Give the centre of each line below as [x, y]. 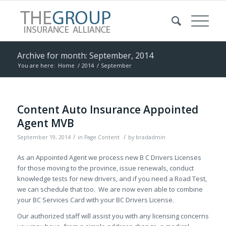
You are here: [36, 65]
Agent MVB [45, 123]
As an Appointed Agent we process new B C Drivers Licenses [109, 158]
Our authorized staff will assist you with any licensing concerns [113, 216]
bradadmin [150, 137]
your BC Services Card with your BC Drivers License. [95, 200]
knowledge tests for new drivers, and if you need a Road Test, [112, 179]
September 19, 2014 [44, 137]
